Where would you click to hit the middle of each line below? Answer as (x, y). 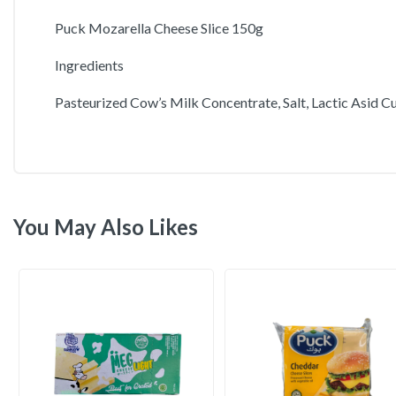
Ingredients (89, 65)
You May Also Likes (106, 227)
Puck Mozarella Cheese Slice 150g (159, 28)
